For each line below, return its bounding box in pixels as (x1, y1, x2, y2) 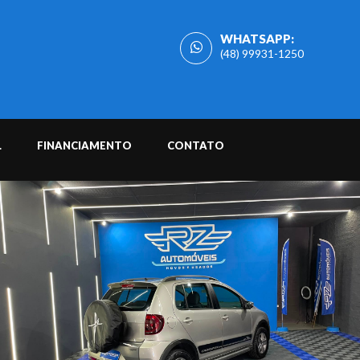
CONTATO (167, 138, 224, 152)
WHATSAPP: (220, 31, 294, 46)
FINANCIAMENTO (37, 138, 132, 152)
